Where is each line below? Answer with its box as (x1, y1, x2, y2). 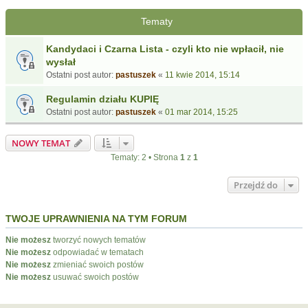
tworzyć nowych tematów (51, 235, 146, 245)
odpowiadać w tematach (51, 247, 144, 257)
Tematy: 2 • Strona (110, 153, 180, 162)
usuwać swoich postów (51, 272, 139, 282)
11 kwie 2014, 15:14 (165, 70, 240, 80)
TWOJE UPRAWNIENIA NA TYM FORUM (5, 213, 187, 224)
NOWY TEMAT (12, 137, 70, 149)
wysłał (46, 56, 76, 67)
